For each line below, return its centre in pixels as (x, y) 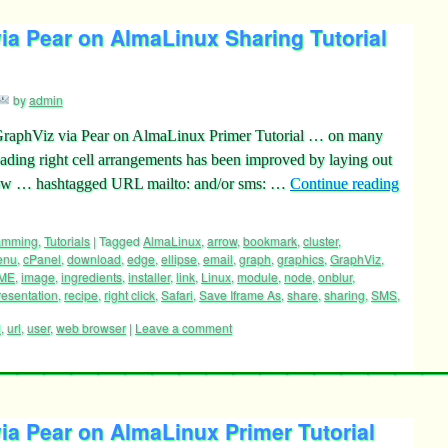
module (257, 276)
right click (129, 294)
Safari (177, 294)
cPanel (42, 258)
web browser (91, 327)
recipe (81, 294)
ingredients (91, 276)
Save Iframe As (240, 294)
